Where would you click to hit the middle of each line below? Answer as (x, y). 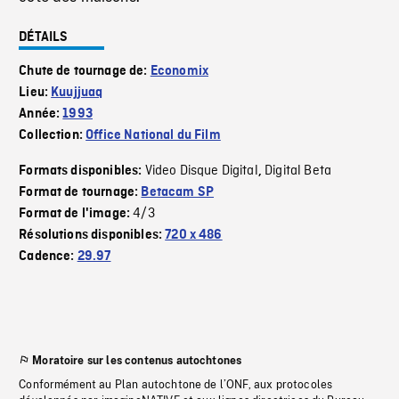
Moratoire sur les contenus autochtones (137, 361)
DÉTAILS (44, 38)
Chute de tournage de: (85, 72)
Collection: (53, 136)
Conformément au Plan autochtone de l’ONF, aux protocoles (176, 385)
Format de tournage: (80, 193)
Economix (179, 72)
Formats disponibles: (82, 171)
